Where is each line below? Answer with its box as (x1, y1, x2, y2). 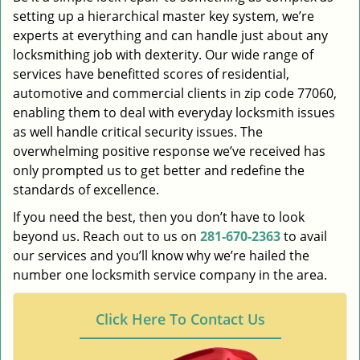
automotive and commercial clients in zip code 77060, (13, 84, 337, 102)
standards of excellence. (13, 181, 159, 198)
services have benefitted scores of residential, (13, 65, 289, 83)
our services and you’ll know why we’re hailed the (13, 247, 309, 264)
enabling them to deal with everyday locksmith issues (13, 104, 335, 121)
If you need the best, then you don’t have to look (13, 208, 305, 226)
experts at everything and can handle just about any (13, 27, 328, 44)
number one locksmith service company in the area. (13, 266, 327, 284)
